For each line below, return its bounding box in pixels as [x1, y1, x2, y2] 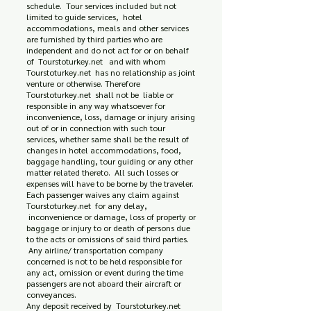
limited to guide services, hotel [26, 11, 142, 22]
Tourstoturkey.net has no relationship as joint [26, 67, 195, 78]
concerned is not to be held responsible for [26, 255, 182, 267]
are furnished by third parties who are [26, 33, 162, 44]
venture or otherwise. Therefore [26, 78, 142, 89]
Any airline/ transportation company [26, 244, 163, 255]
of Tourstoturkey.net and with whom [26, 56, 168, 67]
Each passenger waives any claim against [26, 189, 181, 200]
